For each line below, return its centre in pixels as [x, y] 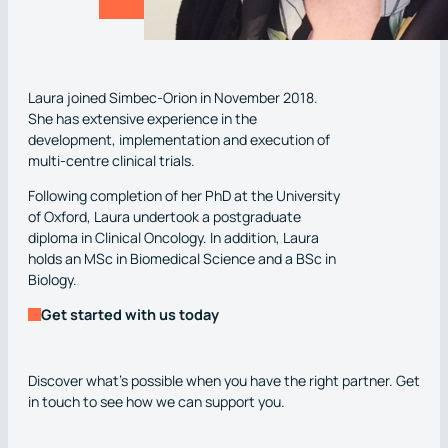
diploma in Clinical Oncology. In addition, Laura [173, 237]
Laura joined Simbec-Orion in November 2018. [173, 97]
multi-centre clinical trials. [111, 160]
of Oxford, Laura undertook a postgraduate [164, 216]
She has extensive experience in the [142, 118]
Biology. [52, 279]
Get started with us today [130, 315]
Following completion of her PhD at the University [184, 195]
